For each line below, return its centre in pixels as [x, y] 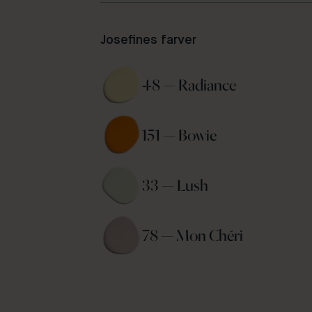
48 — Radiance [190, 85]
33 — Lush [177, 185]
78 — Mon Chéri [194, 235]
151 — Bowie [181, 135]
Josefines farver [148, 41]
